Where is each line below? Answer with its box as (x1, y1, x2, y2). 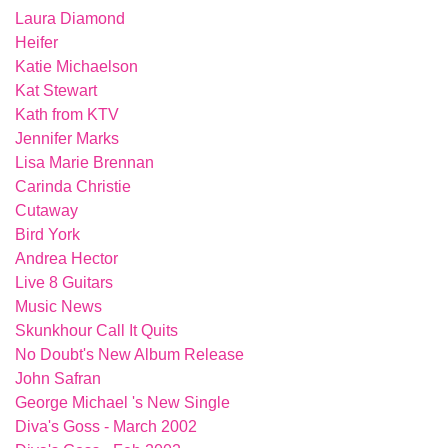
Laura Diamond (15, 10, 125, 27)
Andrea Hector (15, 250, 118, 267)
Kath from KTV (15, 106, 119, 123)
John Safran (15, 370, 101, 387)
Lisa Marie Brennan (15, 154, 154, 171)
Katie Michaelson (15, 58, 138, 75)
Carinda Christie (15, 178, 131, 195)
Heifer (15, 34, 58, 51)
